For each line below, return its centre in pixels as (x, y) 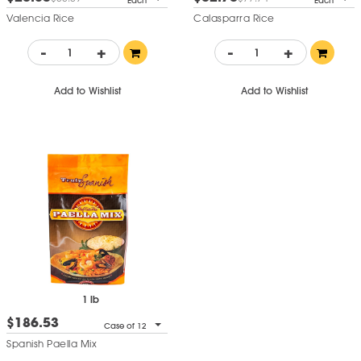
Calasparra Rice (234, 18)
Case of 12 (125, 326)
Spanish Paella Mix (52, 344)
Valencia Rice (41, 18)
